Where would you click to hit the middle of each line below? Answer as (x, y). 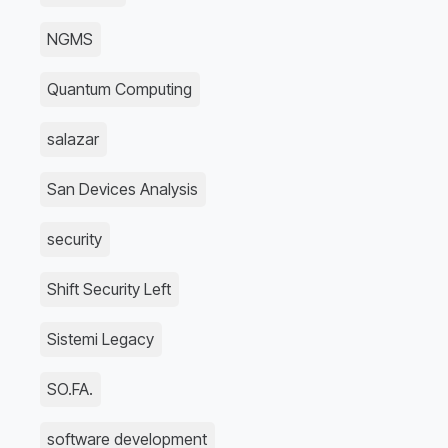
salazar (73, 139)
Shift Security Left (109, 289)
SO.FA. (70, 389)
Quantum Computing (120, 89)
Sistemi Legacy (101, 339)
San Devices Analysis (123, 189)
